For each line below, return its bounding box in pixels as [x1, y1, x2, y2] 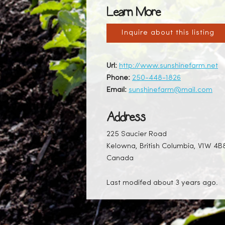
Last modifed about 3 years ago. [106, 179, 218, 187]
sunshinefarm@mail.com [129, 86, 212, 94]
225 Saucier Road [106, 131, 167, 138]
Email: [106, 86, 127, 94]
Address [106, 108, 145, 126]
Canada [106, 155, 134, 162]
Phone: [106, 74, 130, 82]
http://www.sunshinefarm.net [119, 62, 218, 70]
